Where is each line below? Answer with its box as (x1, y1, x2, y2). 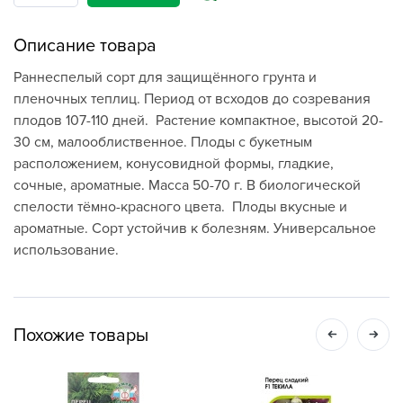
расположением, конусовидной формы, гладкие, (13, 155, 334, 173)
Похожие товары (13, 325, 148, 346)
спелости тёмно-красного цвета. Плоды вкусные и (13, 198, 347, 216)
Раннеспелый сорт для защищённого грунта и (13, 68, 317, 86)
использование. (13, 241, 119, 259)
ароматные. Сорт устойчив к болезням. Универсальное (13, 219, 376, 237)
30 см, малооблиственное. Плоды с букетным (13, 133, 312, 151)
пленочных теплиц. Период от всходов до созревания (13, 90, 371, 108)
